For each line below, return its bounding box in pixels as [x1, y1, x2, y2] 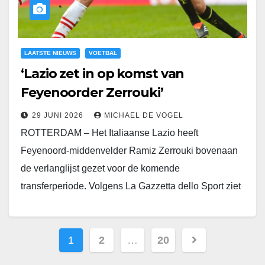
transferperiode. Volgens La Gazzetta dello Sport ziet [21, 181, 241, 192]
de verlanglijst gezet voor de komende [21, 163, 180, 174]
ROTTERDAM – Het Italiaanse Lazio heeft [21, 128, 198, 138]
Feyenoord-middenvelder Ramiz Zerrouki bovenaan [21, 146, 238, 156]
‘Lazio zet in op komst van [21, 66, 185, 82]
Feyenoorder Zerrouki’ [21, 85, 163, 101]
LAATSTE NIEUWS [24, 50, 76, 57]
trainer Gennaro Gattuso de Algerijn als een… [21, 199, 211, 209]
